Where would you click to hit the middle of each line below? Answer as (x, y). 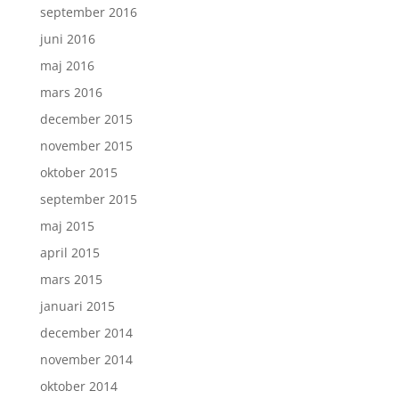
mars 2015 (71, 279)
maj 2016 (67, 65)
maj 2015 (67, 225)
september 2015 (88, 199)
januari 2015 (77, 305)
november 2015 (86, 145)
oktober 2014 (78, 386)
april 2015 (69, 252)
